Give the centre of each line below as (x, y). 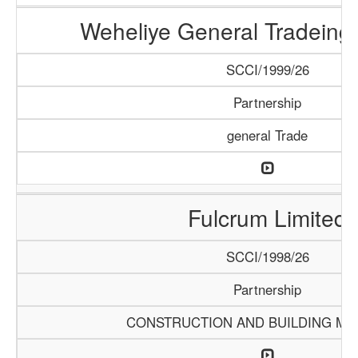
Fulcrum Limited (267, 217)
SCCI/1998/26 (267, 257)
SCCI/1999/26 (267, 70)
